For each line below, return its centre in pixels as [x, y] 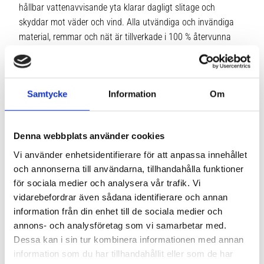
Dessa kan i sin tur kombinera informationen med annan [129, 239]
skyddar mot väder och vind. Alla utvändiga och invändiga [126, 22]
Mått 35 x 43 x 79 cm [82, 96]
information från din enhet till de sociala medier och [118, 211]
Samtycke [47, 94]
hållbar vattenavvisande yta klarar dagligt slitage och [117, 7]
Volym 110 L [65, 126]
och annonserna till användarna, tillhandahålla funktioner [129, 169]
